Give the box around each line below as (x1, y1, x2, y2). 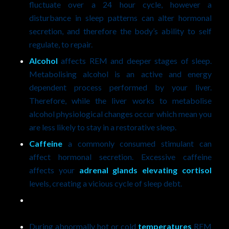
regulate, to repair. (29, 39, 93, 50)
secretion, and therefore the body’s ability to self (29, 26, 212, 36)
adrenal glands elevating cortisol (79, 165, 212, 175)
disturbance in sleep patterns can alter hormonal (29, 13, 212, 23)
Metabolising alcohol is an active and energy (29, 69, 212, 79)
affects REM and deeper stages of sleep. (57, 56, 212, 66)
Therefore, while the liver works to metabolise (29, 96, 212, 106)
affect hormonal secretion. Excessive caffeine (29, 152, 212, 162)
